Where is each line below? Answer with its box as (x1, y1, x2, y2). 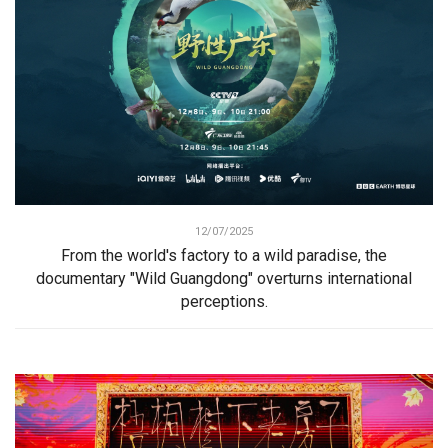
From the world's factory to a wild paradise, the (61, 245, 387, 265)
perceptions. (180, 291, 268, 311)
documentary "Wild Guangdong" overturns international (36, 268, 412, 288)
